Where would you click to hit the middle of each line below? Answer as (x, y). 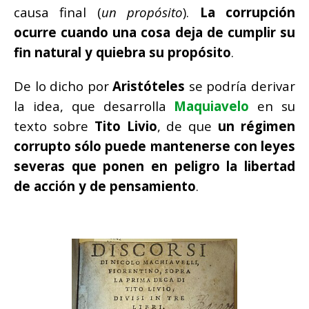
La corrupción (248, 12)
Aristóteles (149, 86)
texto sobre (51, 126)
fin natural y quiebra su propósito (122, 52)
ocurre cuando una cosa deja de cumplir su (154, 32)
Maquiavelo (212, 106)
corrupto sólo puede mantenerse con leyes (154, 146)
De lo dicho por (63, 86)
